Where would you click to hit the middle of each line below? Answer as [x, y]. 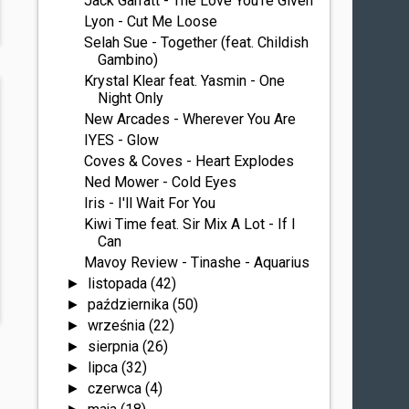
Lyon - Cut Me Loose [151, 21]
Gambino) [128, 60]
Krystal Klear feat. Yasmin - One [185, 81]
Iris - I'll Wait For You [150, 203]
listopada [119, 283]
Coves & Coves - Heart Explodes [189, 161]
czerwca [116, 388]
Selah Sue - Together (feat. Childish [197, 42]
